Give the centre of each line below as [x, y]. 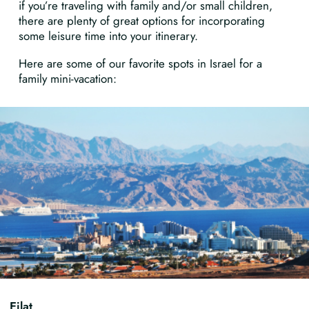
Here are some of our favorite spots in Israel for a [140, 63]
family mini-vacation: [68, 79]
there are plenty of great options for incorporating [142, 21]
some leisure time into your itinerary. [108, 36]
